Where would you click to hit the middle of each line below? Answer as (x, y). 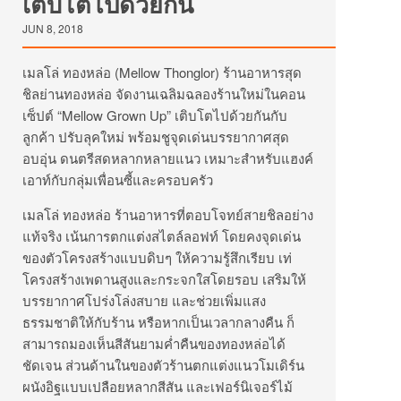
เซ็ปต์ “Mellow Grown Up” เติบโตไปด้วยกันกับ (155, 115)
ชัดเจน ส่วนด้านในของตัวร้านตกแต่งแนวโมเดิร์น (163, 365)
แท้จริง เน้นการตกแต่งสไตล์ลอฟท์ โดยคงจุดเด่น (162, 236)
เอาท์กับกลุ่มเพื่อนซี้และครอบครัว (118, 179)
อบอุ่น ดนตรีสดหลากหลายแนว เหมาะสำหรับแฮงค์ (168, 158)
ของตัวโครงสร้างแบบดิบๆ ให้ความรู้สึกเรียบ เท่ (157, 257)
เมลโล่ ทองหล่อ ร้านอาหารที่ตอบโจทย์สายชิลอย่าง (168, 214)
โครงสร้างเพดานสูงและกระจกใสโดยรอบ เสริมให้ (164, 279)
